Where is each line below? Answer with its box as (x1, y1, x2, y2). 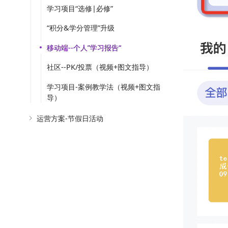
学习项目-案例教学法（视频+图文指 (47, 82, 160, 92)
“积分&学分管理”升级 (47, 23, 115, 33)
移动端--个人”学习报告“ (47, 42, 121, 52)
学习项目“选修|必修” (47, 3, 113, 13)
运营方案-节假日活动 (37, 113, 103, 123)
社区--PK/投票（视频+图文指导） (47, 62, 153, 72)
